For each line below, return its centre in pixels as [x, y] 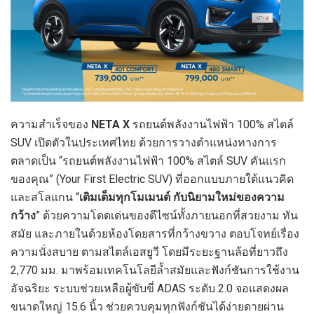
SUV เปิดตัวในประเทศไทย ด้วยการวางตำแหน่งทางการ [144, 143]
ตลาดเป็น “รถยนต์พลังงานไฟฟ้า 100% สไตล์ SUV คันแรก [148, 161]
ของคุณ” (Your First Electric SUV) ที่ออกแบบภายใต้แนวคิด [152, 179]
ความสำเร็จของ [51, 125]
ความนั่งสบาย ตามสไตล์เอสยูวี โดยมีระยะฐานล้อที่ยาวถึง [149, 252]
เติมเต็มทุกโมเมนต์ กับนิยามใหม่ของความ [182, 198]
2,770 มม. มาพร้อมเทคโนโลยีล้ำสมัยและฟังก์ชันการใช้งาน [155, 271]
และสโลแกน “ [45, 198]
